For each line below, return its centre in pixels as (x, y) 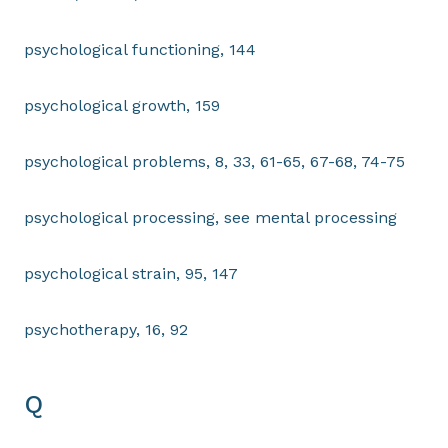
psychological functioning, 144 (140, 49)
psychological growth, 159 (122, 105)
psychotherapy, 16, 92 (106, 329)
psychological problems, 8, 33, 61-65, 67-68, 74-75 (214, 161)
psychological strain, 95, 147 (131, 273)
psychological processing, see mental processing (210, 217)
